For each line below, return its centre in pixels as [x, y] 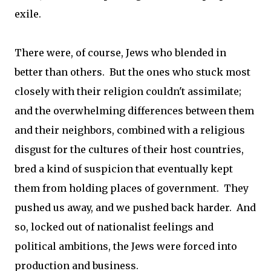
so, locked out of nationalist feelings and [114, 227]
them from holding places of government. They [132, 188]
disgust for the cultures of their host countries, [129, 149]
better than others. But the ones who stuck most [132, 72]
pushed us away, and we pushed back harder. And [135, 207]
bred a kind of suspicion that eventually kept [124, 169]
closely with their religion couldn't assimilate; [128, 91]
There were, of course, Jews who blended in [120, 53]
